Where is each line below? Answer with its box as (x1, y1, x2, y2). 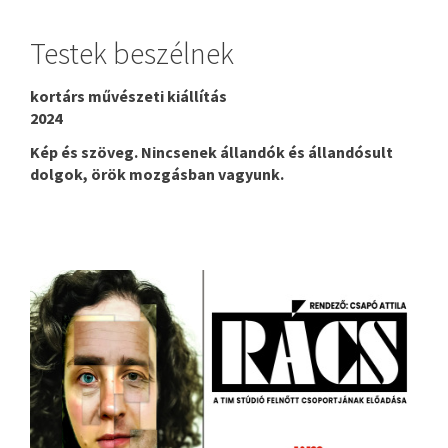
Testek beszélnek (30, 34, 234, 73)
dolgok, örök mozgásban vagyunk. (30, 163, 284, 184)
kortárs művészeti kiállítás (30, 86, 227, 107)
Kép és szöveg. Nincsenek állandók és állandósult (30, 141, 393, 162)
